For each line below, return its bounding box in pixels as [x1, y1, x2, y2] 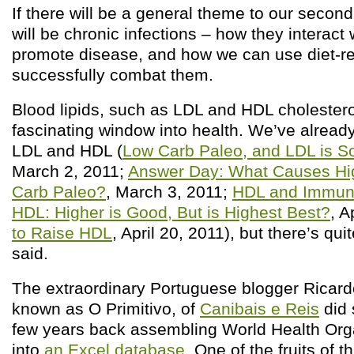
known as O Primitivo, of [12, 299, 200, 318]
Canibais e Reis [200, 299, 319, 318]
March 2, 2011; [12, 162, 128, 180]
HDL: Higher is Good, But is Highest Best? [12, 203, 330, 221]
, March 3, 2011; [106, 183, 232, 201]
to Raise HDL [12, 224, 112, 242]
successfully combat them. [12, 66, 213, 84]
